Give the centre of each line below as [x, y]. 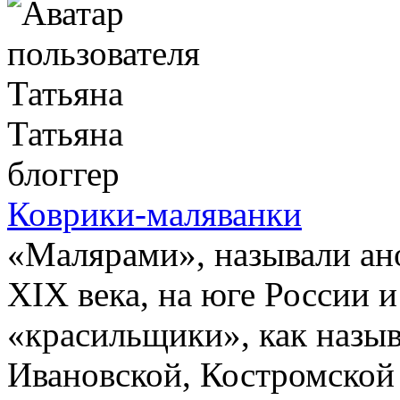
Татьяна [65, 133]
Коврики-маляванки [154, 213]
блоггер [63, 173]
